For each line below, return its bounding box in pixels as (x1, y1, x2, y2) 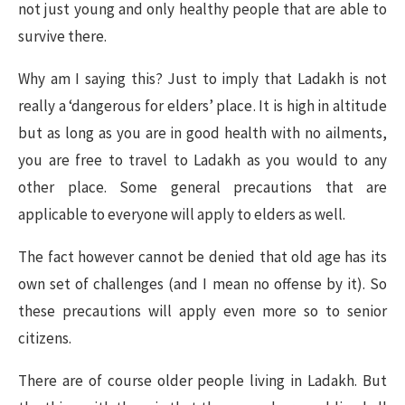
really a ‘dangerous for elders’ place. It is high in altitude (18, 96, 387, 116)
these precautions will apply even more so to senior (18, 301, 387, 321)
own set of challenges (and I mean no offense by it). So (18, 274, 387, 294)
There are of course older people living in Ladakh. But (18, 371, 387, 391)
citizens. (18, 328, 71, 348)
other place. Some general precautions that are (18, 177, 387, 197)
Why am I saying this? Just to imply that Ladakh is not (18, 69, 387, 89)
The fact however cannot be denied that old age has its (18, 247, 387, 267)
